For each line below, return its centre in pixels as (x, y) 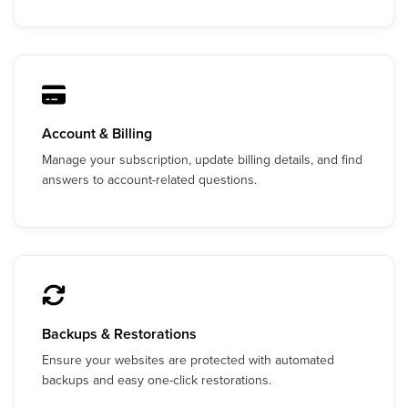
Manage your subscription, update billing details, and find (202, 159)
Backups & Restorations (119, 334)
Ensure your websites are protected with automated (188, 360)
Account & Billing (97, 133)
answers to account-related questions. (149, 179)
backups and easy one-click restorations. (157, 380)
